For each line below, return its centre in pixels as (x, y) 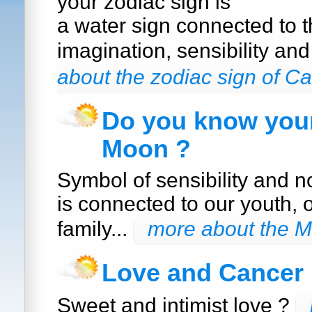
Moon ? (146, 149)
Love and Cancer (203, 273)
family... (95, 229)
